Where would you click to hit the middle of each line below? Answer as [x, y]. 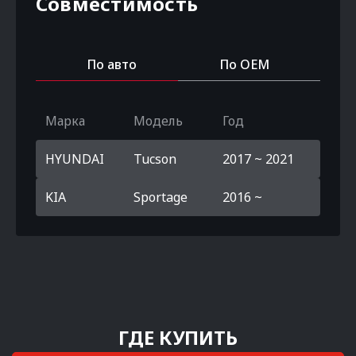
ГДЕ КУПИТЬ [178, 337]
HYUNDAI [75, 159]
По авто [112, 64]
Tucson [155, 159]
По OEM [244, 64]
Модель [159, 121]
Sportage [161, 197]
